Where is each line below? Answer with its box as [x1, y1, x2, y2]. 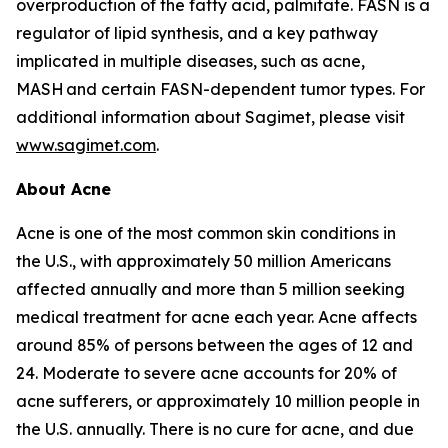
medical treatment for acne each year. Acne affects [16, 307, 417, 327]
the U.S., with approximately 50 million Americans [16, 251, 391, 271]
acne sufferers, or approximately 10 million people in [16, 391, 420, 411]
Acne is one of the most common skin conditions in [16, 223, 396, 243]
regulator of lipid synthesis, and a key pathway [16, 23, 378, 43]
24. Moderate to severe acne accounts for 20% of [16, 363, 397, 383]
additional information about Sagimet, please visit [16, 107, 405, 127]
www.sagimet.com [16, 135, 156, 155]
